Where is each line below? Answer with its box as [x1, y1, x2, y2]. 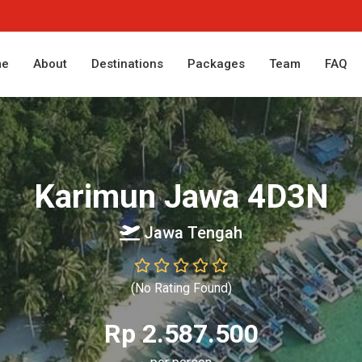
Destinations [91, 57, 163, 71]
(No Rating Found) [130, 280, 232, 296]
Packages [187, 57, 245, 71]
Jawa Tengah [140, 223, 242, 242]
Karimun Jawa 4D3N [33, 178, 329, 216]
